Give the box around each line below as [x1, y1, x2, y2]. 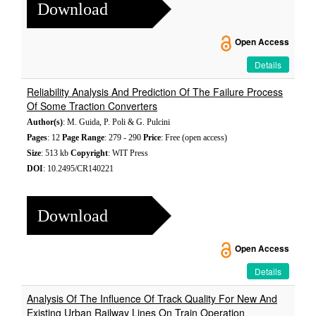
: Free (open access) [161, 133, 227, 142]
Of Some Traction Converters [27, 99, 157, 113]
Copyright [71, 148, 108, 158]
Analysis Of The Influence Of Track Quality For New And [27, 291, 277, 305]
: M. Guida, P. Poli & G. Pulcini [63, 117, 170, 127]
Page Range [62, 133, 104, 142]
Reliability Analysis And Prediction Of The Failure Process [27, 85, 283, 99]
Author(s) [27, 117, 63, 127]
